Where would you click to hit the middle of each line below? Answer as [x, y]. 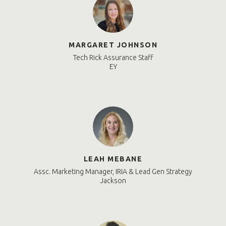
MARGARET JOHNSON [113, 45]
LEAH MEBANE [113, 159]
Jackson [113, 181]
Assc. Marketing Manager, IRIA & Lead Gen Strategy [113, 172]
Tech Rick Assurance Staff [113, 58]
